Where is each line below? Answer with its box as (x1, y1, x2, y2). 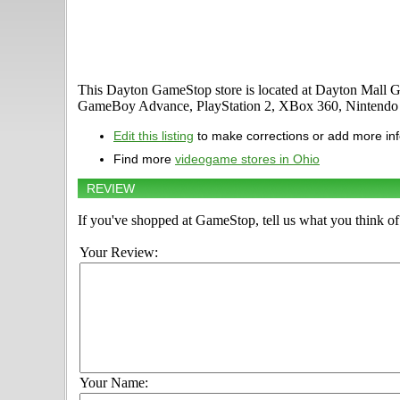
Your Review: (79, 245, 158, 261)
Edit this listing (113, 129, 194, 144)
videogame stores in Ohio (175, 152, 320, 167)
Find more (113, 152, 175, 167)
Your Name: (79, 375, 148, 391)
